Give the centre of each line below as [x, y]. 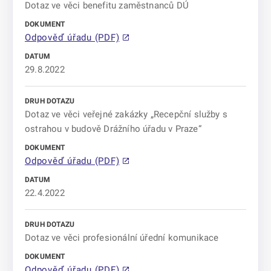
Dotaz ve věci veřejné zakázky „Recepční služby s [126, 114]
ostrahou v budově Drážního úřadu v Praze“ [113, 129]
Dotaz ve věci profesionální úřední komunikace [122, 238]
